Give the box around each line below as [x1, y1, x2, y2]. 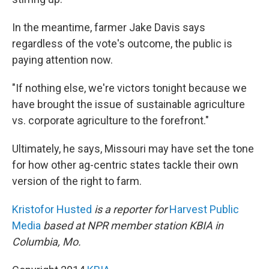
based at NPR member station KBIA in [43, 219, 223, 232]
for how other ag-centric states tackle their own [12, 159, 238, 171]
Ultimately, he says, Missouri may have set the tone [12, 142, 254, 155]
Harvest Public [169, 203, 239, 216]
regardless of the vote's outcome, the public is [12, 37, 232, 50]
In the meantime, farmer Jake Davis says [12, 21, 205, 34]
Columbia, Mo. [12, 235, 81, 248]
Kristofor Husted [12, 203, 92, 216]
